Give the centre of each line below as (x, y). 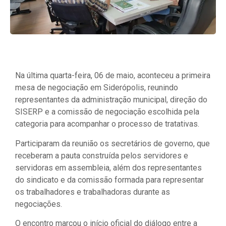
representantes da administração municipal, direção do (111, 100)
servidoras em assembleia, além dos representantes (108, 167)
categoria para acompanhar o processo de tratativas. (107, 124)
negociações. (39, 204)
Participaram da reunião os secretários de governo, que (112, 143)
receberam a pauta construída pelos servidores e (102, 155)
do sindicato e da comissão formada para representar (109, 180)
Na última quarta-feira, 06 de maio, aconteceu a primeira (113, 76)
